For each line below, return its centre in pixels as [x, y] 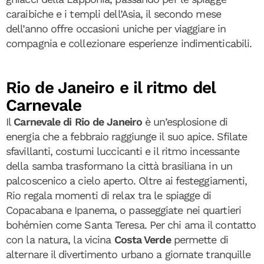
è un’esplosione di [185, 122]
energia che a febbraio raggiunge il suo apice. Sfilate [127, 136]
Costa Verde [142, 240]
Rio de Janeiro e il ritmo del [110, 88]
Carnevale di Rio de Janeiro [78, 122]
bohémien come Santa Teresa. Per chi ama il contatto [131, 225]
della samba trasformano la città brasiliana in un [119, 166]
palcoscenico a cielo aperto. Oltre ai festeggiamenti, [127, 181]
